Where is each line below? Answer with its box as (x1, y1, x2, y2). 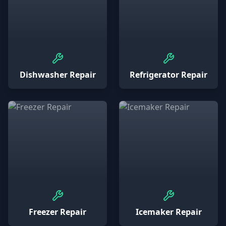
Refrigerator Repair (130, 69, 207, 80)
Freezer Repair (29, 206, 86, 217)
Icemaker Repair (135, 206, 202, 217)
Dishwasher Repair (19, 69, 96, 80)
